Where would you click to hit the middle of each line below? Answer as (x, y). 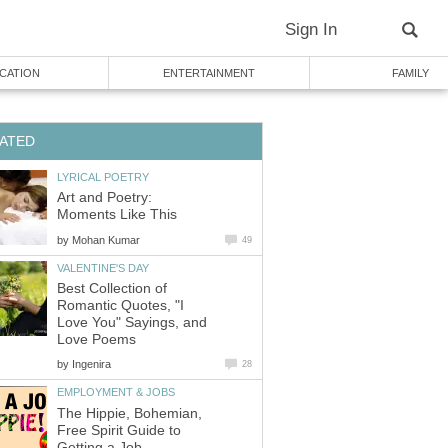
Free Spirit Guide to (119, 430)
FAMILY (410, 73)
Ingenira (91, 364)
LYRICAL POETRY (103, 176)
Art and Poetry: (104, 198)
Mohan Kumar (106, 239)
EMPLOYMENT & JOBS (116, 392)
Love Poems (96, 340)
